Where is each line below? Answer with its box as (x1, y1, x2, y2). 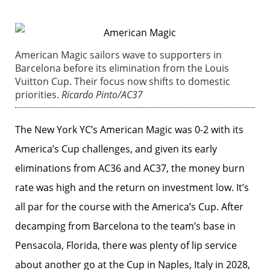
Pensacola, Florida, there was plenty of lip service (15, 239, 237, 252)
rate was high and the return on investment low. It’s (15, 181, 249, 194)
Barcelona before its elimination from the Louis (15, 61, 229, 75)
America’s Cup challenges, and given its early (15, 142, 217, 155)
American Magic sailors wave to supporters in (15, 48, 222, 61)
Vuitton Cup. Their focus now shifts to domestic (15, 75, 230, 88)
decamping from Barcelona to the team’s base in (15, 219, 236, 233)
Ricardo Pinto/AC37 (61, 88, 143, 101)
